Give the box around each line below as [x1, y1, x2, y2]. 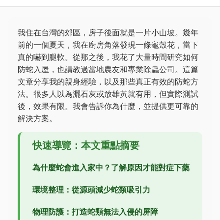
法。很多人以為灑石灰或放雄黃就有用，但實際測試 [18, 89, 198, 99]
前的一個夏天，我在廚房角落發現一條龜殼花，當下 [18, 40, 198, 50]
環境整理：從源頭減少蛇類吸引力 [32, 185, 150, 194]
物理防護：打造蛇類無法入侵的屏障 [32, 207, 158, 217]
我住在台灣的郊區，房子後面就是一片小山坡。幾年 [18, 27, 198, 37]
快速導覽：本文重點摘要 [32, 139, 139, 151]
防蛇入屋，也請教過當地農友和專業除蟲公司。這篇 [18, 64, 198, 74]
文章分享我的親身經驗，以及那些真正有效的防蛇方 [18, 77, 198, 86]
